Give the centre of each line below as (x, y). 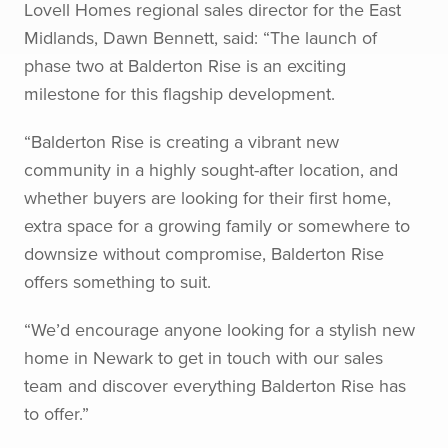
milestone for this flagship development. (182, 93)
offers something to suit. (120, 281)
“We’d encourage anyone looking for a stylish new (219, 329)
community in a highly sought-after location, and (211, 169)
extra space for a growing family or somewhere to (217, 225)
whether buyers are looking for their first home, (207, 197)
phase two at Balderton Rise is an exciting (185, 65)
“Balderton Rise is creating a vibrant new (181, 141)
